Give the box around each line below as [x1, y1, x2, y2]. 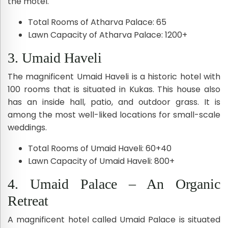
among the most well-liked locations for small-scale [8, 108, 220, 121]
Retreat [8, 192, 48, 209]
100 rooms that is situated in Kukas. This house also [8, 83, 220, 95]
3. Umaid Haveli [8, 49, 102, 66]
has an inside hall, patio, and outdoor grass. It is [8, 96, 220, 108]
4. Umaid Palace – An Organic [8, 176, 220, 192]
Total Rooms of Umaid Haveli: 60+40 [28, 142, 172, 154]
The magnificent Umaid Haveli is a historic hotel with [8, 70, 220, 82]
